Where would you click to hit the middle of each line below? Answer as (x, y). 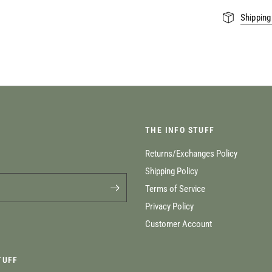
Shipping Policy (172, 171)
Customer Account (178, 224)
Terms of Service (175, 189)
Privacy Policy (169, 206)
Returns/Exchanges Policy (191, 154)
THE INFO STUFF (180, 130)
